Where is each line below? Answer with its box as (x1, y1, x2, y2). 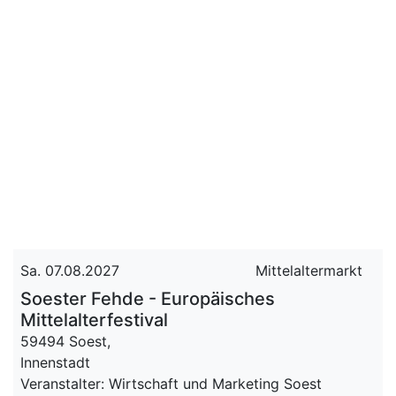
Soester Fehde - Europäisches (20, 288, 275, 309)
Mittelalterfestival (20, 309, 168, 331)
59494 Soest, (20, 332, 110, 350)
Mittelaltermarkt (255, 262, 362, 279)
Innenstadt (20, 354, 90, 371)
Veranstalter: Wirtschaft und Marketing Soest (20, 375, 322, 392)
